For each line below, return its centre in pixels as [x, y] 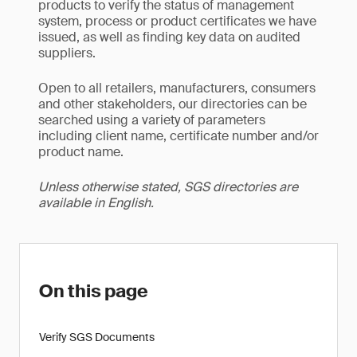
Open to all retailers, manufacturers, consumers [177, 88]
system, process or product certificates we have [177, 21]
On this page [94, 291]
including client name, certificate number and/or [178, 136]
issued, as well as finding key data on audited [169, 37]
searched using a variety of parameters [152, 120]
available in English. [96, 203]
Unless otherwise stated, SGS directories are [168, 187]
